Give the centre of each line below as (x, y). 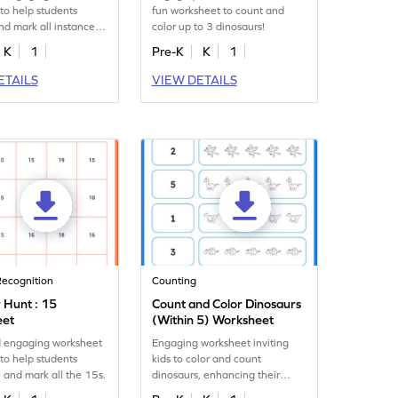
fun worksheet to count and (219, 11)
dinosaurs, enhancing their (216, 375)
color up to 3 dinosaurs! (209, 27)
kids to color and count (207, 359)
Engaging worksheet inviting (221, 343)
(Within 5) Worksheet (213, 320)
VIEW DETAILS (194, 80)
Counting (175, 281)
